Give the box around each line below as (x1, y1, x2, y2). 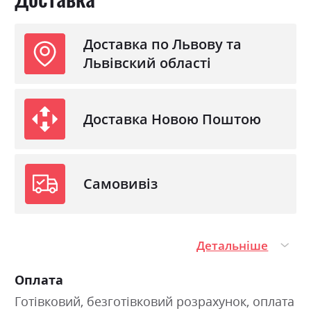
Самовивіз (83, 174, 158, 194)
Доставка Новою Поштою (83, 109, 262, 128)
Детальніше (196, 237, 269, 253)
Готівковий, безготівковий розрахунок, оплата (15, 292, 294, 310)
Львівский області (83, 53, 212, 73)
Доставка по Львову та (83, 35, 242, 54)
